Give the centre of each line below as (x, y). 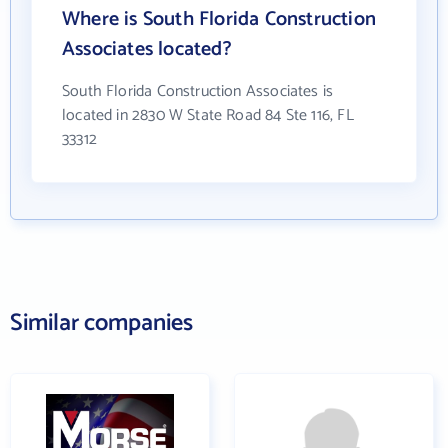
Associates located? (147, 49)
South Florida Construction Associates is (198, 91)
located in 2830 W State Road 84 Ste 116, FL (208, 115)
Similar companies (101, 323)
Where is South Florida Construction (219, 19)
